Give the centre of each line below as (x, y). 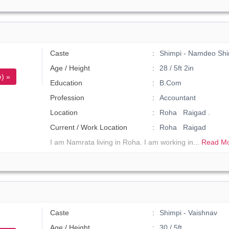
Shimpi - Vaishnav (188, 213)
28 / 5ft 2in (176, 68)
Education (66, 83)
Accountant (177, 98)
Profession (67, 98)
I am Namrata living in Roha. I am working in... (126, 142)
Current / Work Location (89, 127)
